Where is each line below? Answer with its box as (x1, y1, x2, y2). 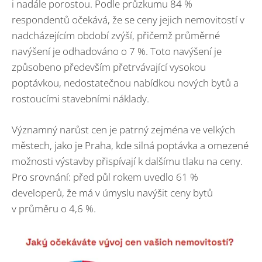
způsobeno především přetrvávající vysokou (12, 60, 206, 74)
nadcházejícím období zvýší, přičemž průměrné (12, 29, 220, 43)
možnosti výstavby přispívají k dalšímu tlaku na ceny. (12, 154, 243, 168)
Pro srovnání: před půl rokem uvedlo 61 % (12, 170, 198, 184)
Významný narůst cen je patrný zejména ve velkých (12, 122, 235, 136)
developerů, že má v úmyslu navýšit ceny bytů (12, 185, 213, 199)
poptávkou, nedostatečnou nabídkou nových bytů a (12, 76, 239, 90)
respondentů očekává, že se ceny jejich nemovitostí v (12, 13, 244, 27)
